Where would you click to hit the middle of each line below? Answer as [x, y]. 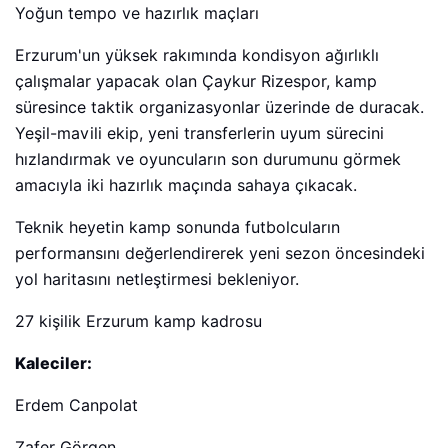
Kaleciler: [53, 363]
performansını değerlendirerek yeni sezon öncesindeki [220, 253]
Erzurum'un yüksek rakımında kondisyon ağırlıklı [197, 55]
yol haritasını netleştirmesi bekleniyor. [157, 279]
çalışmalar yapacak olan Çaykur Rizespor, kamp [196, 81]
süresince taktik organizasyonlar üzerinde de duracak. [219, 107]
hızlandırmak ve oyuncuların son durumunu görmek [208, 159]
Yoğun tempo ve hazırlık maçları [137, 13]
